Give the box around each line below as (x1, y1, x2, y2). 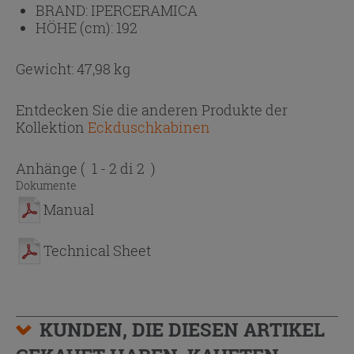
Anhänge (16, 159, 81, 179)
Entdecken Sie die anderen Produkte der (16, 100, 288, 120)
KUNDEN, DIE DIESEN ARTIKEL (40, 317, 325, 343)
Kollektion (16, 118, 85, 137)
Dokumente (16, 178, 77, 194)
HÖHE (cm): (36, 18, 116, 38)
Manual (43, 200, 94, 220)
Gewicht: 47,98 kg (16, 59, 130, 79)
